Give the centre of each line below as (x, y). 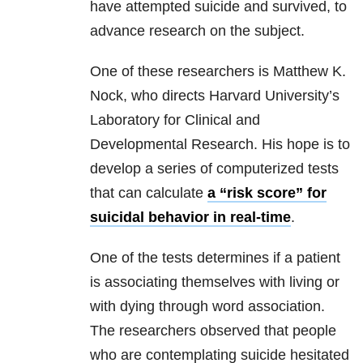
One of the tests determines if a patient (215, 258)
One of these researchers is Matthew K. (218, 72)
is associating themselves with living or (215, 282)
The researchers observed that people (213, 331)
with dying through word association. (207, 307)
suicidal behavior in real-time (190, 218)
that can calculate (149, 193)
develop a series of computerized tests (214, 169)
